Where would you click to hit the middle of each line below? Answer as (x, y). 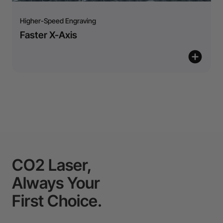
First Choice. (57, 201)
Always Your (56, 183)
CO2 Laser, (52, 165)
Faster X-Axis (49, 35)
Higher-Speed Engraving (58, 20)
